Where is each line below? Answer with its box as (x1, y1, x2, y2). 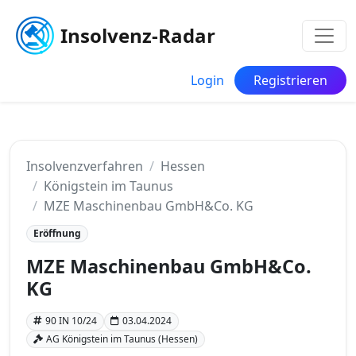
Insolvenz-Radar (60, 22, 215, 48)
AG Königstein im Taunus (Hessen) (45, 331, 198, 346)
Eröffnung (33, 226, 81, 240)
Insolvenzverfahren (26, 157, 143, 175)
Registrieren (253, 72, 327, 89)
